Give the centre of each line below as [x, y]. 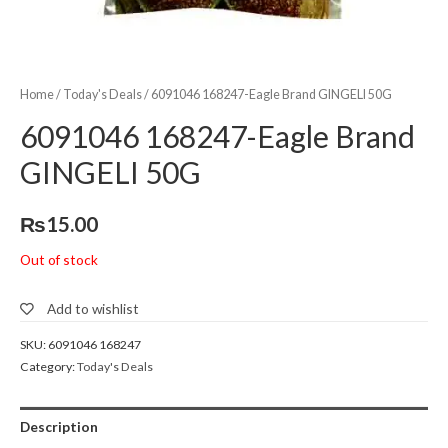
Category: [48, 367]
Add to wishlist [93, 309]
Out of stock [59, 260]
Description [59, 426]
